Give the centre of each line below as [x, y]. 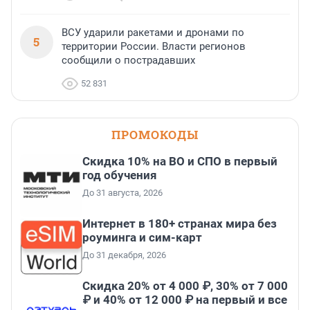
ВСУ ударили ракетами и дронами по [153, 33]
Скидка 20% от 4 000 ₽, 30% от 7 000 [185, 286]
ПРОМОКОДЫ [155, 135]
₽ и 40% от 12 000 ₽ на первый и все [185, 300]
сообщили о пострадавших [128, 61]
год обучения [120, 175]
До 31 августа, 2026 [122, 193]
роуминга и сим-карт [142, 238]
